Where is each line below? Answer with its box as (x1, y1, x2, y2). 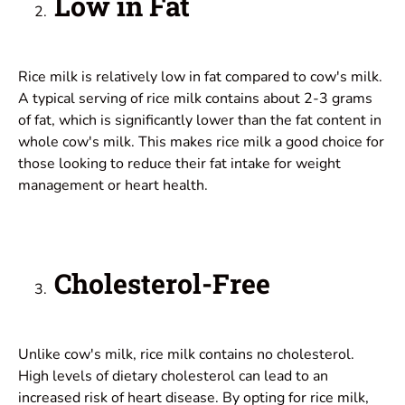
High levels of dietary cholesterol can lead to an (18, 365, 328, 386)
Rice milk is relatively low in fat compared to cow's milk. (18, 66, 382, 87)
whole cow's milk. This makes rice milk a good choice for (18, 131, 384, 152)
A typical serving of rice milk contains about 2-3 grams (18, 88, 372, 108)
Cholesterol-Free (54, 264, 270, 301)
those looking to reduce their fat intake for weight (18, 153, 341, 174)
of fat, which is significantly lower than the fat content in (18, 109, 381, 130)
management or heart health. (18, 174, 208, 195)
